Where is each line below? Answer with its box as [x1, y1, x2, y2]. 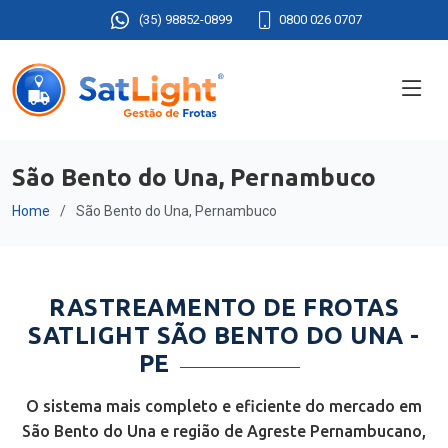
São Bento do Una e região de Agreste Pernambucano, [22, 422, 426, 440]
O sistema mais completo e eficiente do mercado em [26, 397, 422, 415]
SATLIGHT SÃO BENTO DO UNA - [28, 322, 420, 349]
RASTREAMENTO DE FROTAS [49, 294, 399, 321]
